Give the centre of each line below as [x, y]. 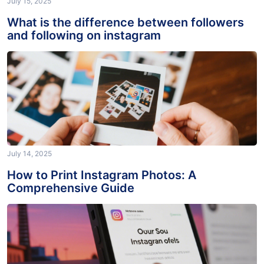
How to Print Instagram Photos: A [102, 184]
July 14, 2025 [29, 162]
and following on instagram [84, 44]
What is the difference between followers [126, 31]
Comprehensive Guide [71, 197]
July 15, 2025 [29, 9]
